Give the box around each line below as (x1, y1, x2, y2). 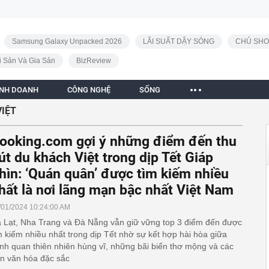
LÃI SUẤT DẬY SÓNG (142, 37, 214, 46)
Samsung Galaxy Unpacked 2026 (11, 37, 122, 46)
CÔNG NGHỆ (67, 85, 110, 94)
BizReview (76, 56, 111, 65)
